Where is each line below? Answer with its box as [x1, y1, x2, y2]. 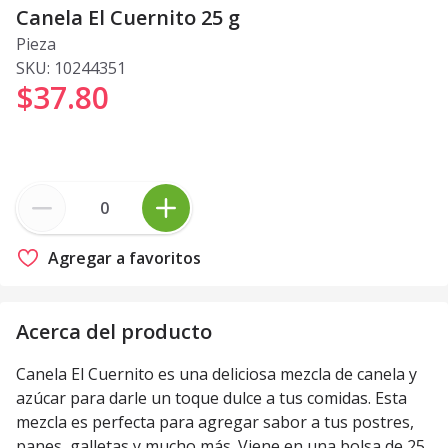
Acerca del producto [16, 318, 212, 345]
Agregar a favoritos [48, 247, 201, 269]
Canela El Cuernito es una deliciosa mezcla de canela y [16, 363, 417, 385]
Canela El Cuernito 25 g [16, 4, 240, 31]
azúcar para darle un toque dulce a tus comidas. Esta [16, 387, 407, 409]
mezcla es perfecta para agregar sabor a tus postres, [16, 411, 414, 433]
